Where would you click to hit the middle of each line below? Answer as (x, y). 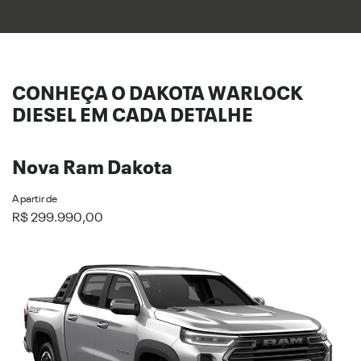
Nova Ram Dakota (92, 169)
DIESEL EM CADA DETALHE (133, 116)
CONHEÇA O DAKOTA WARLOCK (158, 95)
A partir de (35, 200)
